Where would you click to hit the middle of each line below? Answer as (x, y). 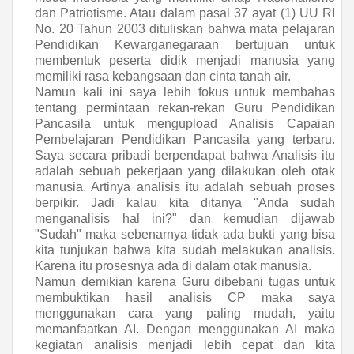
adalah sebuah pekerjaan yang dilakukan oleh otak (185, 171)
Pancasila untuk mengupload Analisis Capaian (185, 124)
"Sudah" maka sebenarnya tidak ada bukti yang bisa (185, 234)
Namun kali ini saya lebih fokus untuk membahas (185, 92)
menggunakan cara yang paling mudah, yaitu (185, 313)
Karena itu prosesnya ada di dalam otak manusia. (173, 266)
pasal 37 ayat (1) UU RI (267, 13)
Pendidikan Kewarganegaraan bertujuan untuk (185, 45)
